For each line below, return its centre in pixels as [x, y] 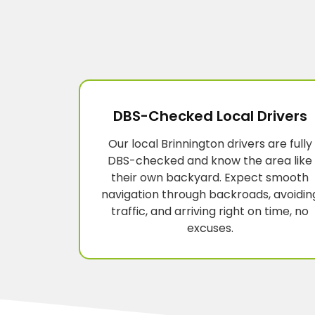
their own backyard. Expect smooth [210, 178]
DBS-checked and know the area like [210, 161]
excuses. [210, 229]
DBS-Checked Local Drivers [210, 116]
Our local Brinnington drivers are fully [210, 144]
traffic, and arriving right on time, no [210, 212]
